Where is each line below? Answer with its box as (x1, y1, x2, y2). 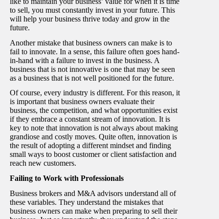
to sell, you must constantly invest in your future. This (10, 5, 175, 14)
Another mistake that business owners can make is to (10, 38, 172, 47)
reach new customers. (10, 159, 76, 168)
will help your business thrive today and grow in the (10, 14, 170, 23)
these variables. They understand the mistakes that (10, 197, 163, 206)
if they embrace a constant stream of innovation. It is (10, 115, 170, 124)
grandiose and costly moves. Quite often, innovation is (10, 132, 177, 141)
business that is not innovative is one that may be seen (10, 65, 175, 73)
